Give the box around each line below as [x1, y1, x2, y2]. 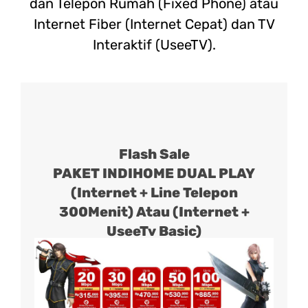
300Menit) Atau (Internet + [58, 203, 250, 221]
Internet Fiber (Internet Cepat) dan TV [33, 16, 275, 33]
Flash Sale [118, 146, 190, 163]
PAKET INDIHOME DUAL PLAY [53, 165, 255, 182]
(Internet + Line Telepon [70, 184, 238, 201]
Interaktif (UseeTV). [92, 36, 216, 54]
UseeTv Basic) [107, 223, 201, 240]
